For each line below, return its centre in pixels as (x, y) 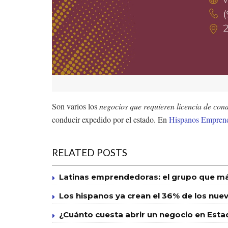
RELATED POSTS (90, 152)
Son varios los (76, 106)
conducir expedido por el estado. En (110, 119)
